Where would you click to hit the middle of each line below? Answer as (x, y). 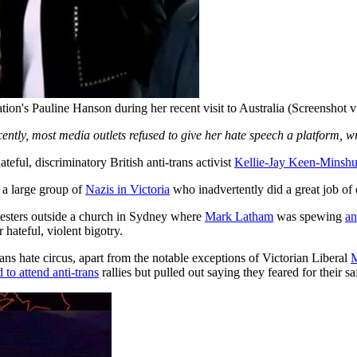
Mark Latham (239, 216)
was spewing (309, 216)
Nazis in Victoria (127, 189)
